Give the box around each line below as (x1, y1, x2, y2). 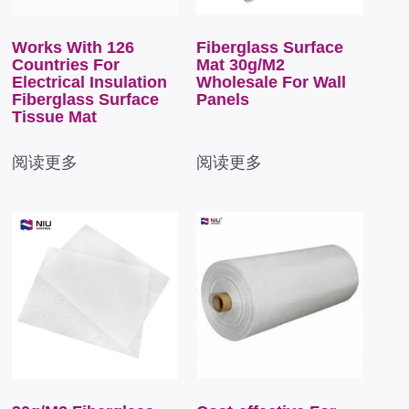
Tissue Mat (12, 108, 97, 127)
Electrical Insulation (12, 73, 167, 92)
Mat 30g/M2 (196, 56, 286, 75)
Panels (196, 90, 250, 110)
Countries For (12, 56, 120, 75)
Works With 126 (12, 38, 134, 58)
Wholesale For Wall (196, 73, 347, 92)
